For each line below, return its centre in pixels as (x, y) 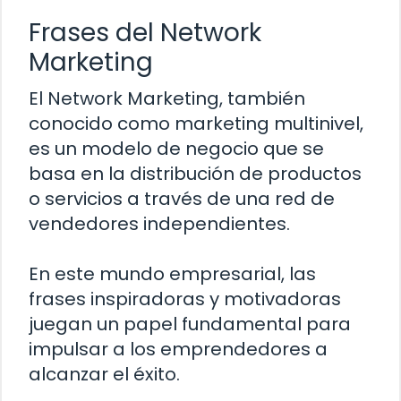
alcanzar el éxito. (104, 374)
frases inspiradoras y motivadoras (185, 299)
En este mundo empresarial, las (172, 273)
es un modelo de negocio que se (176, 148)
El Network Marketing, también (167, 98)
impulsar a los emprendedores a (178, 349)
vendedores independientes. (159, 223)
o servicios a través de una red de (182, 198)
